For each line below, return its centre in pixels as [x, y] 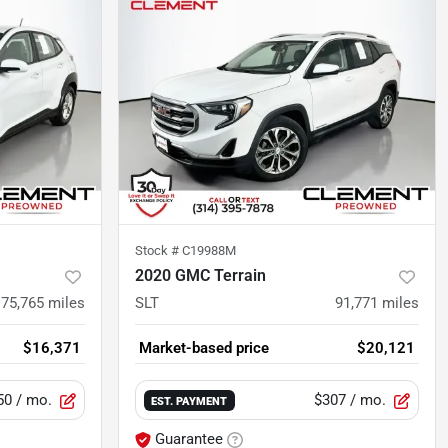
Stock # [158, 251]
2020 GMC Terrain [200, 276]
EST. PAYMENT [189, 401]
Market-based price [204, 348]
